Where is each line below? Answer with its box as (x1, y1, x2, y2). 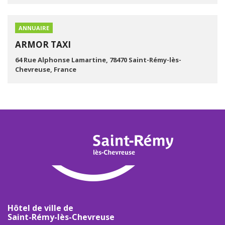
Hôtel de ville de (8, 202, 73, 213)
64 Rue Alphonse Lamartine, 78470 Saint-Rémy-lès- (15, 55, 181, 64)
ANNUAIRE (19, 24, 49, 32)
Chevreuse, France (15, 65, 76, 74)
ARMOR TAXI (15, 39, 71, 50)
